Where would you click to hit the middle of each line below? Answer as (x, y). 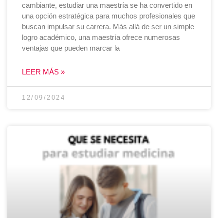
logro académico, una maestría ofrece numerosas (101, 37)
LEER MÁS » (43, 72)
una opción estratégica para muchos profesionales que (109, 16)
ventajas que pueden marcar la (71, 48)
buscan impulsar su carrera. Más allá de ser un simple (108, 26)
